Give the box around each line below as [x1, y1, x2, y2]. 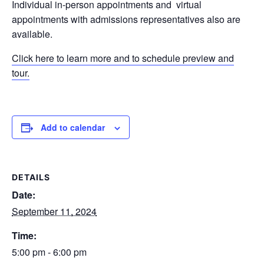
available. [12, 27, 52, 41]
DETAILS [12, 171, 50, 182]
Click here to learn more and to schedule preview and [12, 51, 234, 65]
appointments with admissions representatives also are [12, 12, 240, 26]
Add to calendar [41, 121, 105, 133]
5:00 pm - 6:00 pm [12, 245, 87, 259]
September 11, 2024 [12, 204, 97, 218]
